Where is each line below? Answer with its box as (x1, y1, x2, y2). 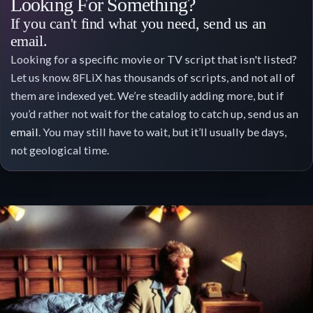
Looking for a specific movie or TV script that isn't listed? (10, 52, 297, 66)
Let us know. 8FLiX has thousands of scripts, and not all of (10, 70, 295, 84)
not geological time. (10, 143, 109, 156)
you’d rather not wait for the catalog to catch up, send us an (10, 106, 298, 120)
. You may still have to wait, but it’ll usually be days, (38, 124, 286, 138)
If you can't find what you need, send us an (10, 15, 266, 32)
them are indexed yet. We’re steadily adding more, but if (10, 88, 284, 102)
